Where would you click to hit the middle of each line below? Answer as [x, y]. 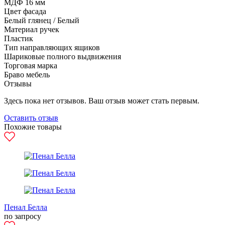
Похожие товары [33, 127]
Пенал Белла [26, 207]
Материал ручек [32, 29]
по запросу [23, 216]
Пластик [19, 38]
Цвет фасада [25, 11]
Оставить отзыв [31, 118]
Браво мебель [27, 75]
